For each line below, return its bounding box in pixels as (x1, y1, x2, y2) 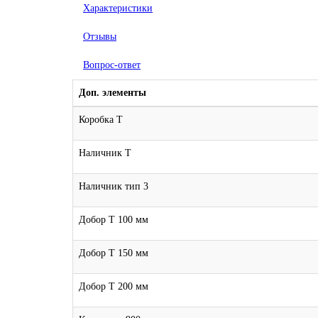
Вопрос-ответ (83, 59, 141, 70)
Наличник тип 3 (79, 180, 148, 192)
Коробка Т (79, 114, 123, 125)
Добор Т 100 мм (79, 214, 148, 225)
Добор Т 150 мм (79, 247, 148, 258)
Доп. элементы (79, 87, 146, 98)
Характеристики (83, 2, 153, 13)
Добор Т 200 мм (79, 280, 148, 292)
